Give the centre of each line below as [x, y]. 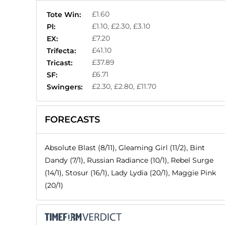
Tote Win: [64, 15]
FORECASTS [72, 120]
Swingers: [65, 87]
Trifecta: [61, 51]
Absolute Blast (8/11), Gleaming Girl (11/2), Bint [125, 148]
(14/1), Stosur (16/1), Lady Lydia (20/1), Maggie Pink [130, 173]
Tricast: [60, 63]
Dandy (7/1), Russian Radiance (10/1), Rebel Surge [129, 160]
